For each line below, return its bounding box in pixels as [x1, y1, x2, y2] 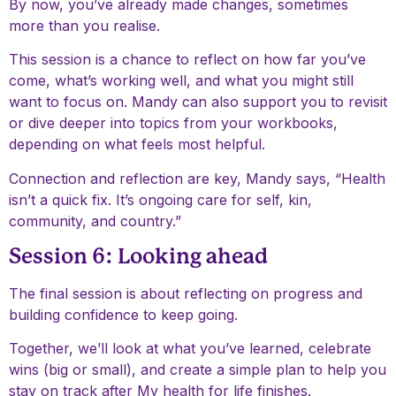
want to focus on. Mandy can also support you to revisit [9, 93, 387, 111]
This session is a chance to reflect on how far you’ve [9, 50, 366, 69]
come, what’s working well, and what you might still [9, 72, 354, 90]
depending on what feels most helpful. [9, 135, 265, 154]
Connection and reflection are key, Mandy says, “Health [9, 169, 385, 187]
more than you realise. [9, 16, 160, 34]
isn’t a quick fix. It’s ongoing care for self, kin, [9, 190, 312, 209]
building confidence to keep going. [9, 305, 238, 324]
